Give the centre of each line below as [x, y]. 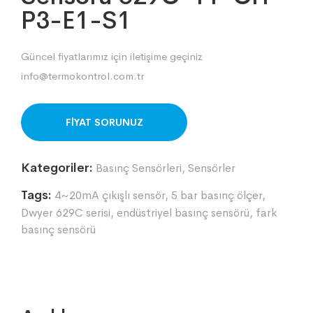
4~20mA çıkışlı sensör [110, 195]
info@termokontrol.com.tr [82, 75]
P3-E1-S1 [76, 20]
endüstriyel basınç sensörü [183, 212]
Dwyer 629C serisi [66, 212]
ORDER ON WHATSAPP [104, 122]
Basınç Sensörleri [139, 168]
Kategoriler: [57, 167]
